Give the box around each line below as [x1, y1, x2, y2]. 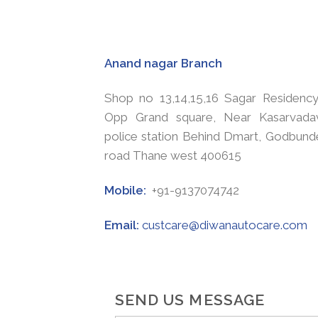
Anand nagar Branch [104, 55, 222, 70]
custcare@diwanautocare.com [142, 217, 307, 232]
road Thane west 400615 [104, 148, 241, 163]
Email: [104, 217, 142, 232]
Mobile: [104, 182, 149, 197]
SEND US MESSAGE [115, 290, 265, 309]
